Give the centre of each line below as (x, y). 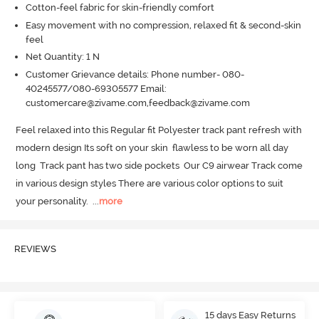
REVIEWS (35, 249)
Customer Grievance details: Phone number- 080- (135, 74)
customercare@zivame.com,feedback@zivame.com (137, 103)
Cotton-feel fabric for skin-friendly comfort (120, 8)
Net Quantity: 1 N (62, 57)
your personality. (52, 202)
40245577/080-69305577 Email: (96, 88)
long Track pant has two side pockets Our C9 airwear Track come (159, 166)
